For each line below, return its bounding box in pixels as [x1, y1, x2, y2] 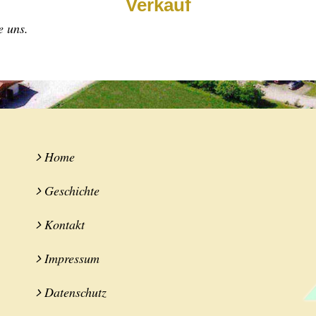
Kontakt [44, 216, 85, 233]
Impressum [44, 250, 99, 267]
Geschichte [44, 182, 99, 199]
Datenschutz [44, 284, 107, 300]
